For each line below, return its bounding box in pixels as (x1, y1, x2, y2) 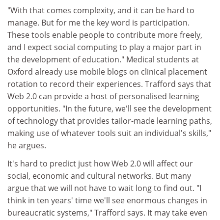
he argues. (7, 139, 46, 151)
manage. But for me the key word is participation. (7, 17, 190, 28)
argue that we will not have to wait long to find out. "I (7, 183, 201, 193)
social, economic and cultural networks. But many (7, 170, 191, 181)
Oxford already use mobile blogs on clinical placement (7, 66, 207, 77)
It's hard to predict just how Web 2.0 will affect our (7, 158, 193, 169)
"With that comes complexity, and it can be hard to (7, 4, 194, 16)
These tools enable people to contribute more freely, (7, 29, 202, 40)
